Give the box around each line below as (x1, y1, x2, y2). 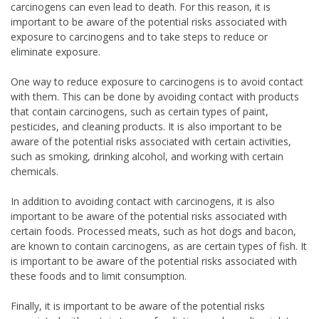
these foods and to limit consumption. (11, 269, 187, 283)
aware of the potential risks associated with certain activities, (11, 135, 291, 149)
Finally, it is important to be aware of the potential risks (11, 299, 265, 313)
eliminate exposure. (11, 45, 100, 59)
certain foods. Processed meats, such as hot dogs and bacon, (11, 224, 296, 239)
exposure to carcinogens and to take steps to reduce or (11, 30, 268, 44)
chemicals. (11, 164, 58, 179)
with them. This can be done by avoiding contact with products (11, 90, 299, 104)
